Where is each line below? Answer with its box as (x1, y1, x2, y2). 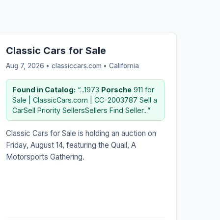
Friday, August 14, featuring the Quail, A (5, 140, 136, 150)
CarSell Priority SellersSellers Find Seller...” (12, 106, 150, 114)
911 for (131, 85, 154, 94)
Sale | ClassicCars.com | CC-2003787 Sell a (12, 95, 157, 104)
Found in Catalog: (12, 85, 76, 94)
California (109, 61, 139, 70)
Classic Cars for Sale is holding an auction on (5, 128, 156, 138)
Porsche (101, 85, 132, 94)
